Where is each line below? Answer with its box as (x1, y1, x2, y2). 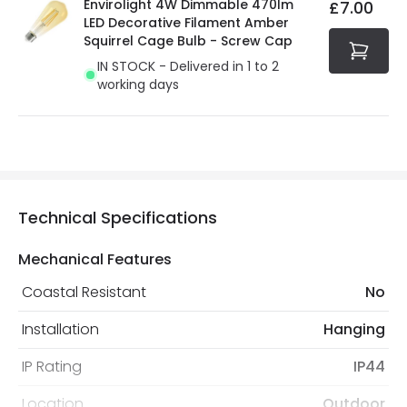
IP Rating (22, 355, 82, 377)
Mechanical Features (18, 248, 172, 270)
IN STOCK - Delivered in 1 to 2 (97, 56, 279, 75)
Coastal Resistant (22, 281, 146, 303)
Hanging (323, 318, 385, 340)
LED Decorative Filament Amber (84, 13, 289, 32)
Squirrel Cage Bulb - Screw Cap (84, 31, 293, 50)
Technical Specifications (18, 205, 217, 229)
